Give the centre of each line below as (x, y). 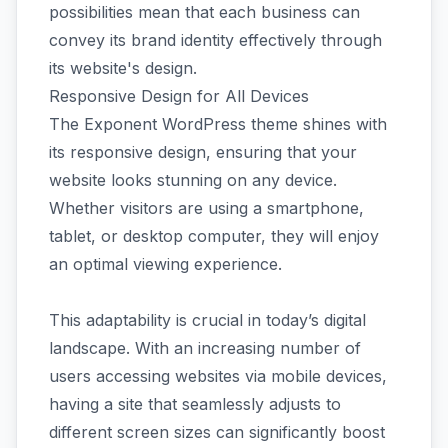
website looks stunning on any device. (193, 180)
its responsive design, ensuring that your (203, 152)
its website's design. (123, 68)
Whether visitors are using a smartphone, (206, 208)
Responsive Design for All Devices (179, 96)
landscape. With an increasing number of (205, 348)
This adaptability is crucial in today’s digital (207, 320)
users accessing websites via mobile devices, (218, 376)
